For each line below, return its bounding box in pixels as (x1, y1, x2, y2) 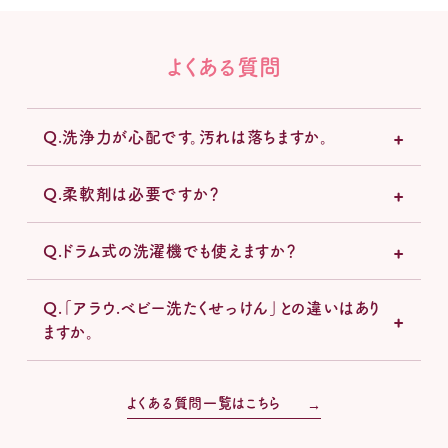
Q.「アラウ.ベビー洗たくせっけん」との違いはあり (42, 299, 382, 316)
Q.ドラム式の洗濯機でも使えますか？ (42, 242, 298, 259)
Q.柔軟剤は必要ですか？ (42, 185, 221, 202)
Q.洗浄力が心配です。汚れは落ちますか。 (42, 128, 329, 145)
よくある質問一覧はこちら (126, 395, 282, 410)
